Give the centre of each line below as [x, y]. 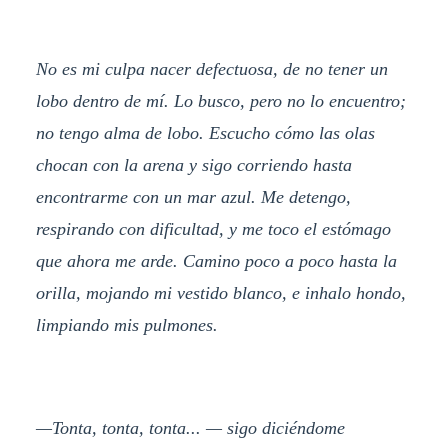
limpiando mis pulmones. [126, 324]
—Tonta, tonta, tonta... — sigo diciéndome [190, 428]
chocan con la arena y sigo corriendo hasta [193, 164]
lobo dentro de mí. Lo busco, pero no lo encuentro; [220, 100]
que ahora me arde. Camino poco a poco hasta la [216, 260]
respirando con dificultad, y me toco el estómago [213, 228]
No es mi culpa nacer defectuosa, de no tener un [211, 68]
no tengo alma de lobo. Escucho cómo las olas [205, 132]
